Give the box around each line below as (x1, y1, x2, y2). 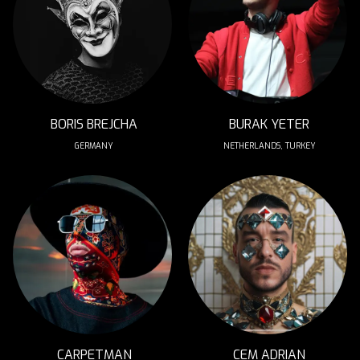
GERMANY (75, 141, 113, 151)
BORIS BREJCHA (51, 116, 137, 133)
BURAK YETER (229, 116, 309, 133)
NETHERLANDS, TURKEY (223, 141, 316, 151)
